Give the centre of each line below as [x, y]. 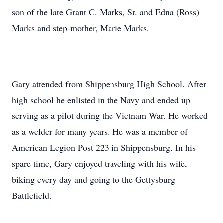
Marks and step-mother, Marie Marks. [81, 28]
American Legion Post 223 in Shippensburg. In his [104, 147]
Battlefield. [32, 195]
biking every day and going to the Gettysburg [94, 179]
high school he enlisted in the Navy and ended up [101, 100]
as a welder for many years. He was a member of [100, 131]
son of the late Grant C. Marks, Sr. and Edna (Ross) [106, 12]
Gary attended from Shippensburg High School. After [109, 84]
